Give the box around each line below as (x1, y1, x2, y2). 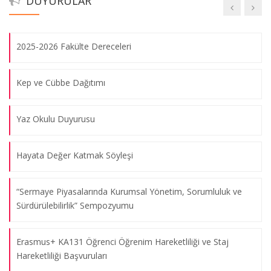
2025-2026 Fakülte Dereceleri (16, 40, 131, 52)
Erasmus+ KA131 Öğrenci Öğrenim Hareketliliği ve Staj (16, 235, 229, 247)
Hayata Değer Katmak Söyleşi (16, 149, 133, 161)
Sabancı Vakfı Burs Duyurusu (16, 4, 128, 16)
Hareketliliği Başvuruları (16, 249, 107, 261)
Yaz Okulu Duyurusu (16, 113, 95, 125)
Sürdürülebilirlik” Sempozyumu (16, 199, 134, 211)
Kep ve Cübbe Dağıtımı (16, 76, 105, 88)
